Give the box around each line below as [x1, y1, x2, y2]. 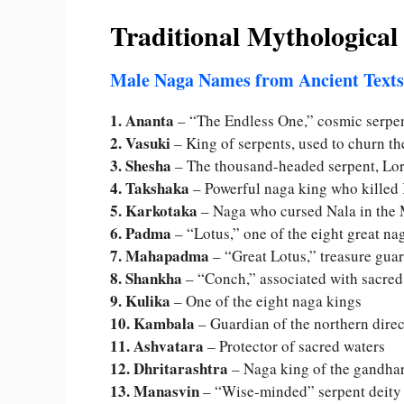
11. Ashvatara [110, 335, 204, 358]
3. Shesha [110, 154, 171, 178]
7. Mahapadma [110, 244, 209, 268]
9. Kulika [110, 289, 170, 313]
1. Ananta [110, 109, 174, 133]
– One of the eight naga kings [170, 290, 362, 312]
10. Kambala [110, 312, 195, 335]
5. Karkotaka [110, 199, 197, 223]
